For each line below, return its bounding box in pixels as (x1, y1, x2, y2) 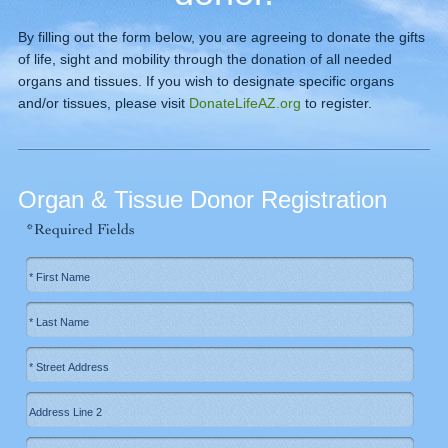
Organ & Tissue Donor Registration (17, 186, 387, 213)
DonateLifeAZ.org (188, 95, 301, 111)
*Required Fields (17, 221, 135, 238)
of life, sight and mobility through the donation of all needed (17, 51, 392, 67)
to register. (300, 95, 372, 111)
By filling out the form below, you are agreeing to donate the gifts (17, 29, 425, 45)
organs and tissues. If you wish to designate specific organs (17, 73, 394, 89)
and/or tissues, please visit (17, 95, 189, 111)
